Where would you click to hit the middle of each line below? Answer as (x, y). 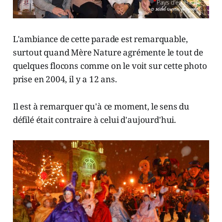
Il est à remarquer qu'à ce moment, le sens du (101, 106)
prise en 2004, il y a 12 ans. (65, 79)
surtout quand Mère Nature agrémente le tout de (108, 52)
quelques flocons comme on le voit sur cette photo (110, 65)
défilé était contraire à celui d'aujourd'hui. (94, 119)
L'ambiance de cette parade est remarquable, (100, 39)
